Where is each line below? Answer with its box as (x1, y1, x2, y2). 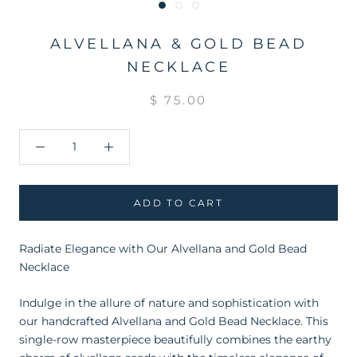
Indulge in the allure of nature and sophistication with (19, 296, 319, 311)
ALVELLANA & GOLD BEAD (49, 34, 308, 53)
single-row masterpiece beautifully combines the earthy (19, 332, 331, 347)
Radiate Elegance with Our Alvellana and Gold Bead (19, 241, 307, 256)
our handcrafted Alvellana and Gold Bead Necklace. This (19, 314, 328, 329)
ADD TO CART (133, 196, 224, 209)
